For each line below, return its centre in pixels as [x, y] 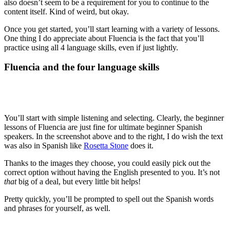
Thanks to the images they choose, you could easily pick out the [107, 163]
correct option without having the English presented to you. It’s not [112, 172]
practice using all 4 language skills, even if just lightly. [91, 47]
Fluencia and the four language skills [82, 67]
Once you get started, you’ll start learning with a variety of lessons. [112, 29]
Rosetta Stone [106, 145]
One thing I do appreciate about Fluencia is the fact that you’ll [104, 38]
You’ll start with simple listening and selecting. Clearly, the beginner [114, 118]
